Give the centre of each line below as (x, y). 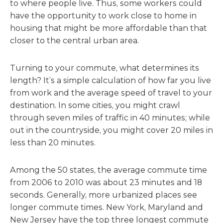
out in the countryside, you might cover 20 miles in (111, 130)
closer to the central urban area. (74, 41)
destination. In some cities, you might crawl (95, 105)
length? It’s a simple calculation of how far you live (111, 80)
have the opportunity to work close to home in (103, 16)
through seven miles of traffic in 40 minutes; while (110, 118)
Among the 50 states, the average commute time (109, 170)
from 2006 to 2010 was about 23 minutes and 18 (106, 182)
